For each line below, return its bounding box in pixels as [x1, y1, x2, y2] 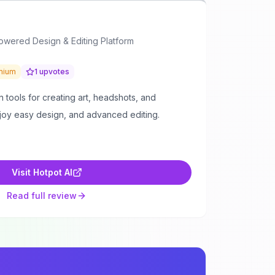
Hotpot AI [33, 167, 72, 177]
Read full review [7, 190, 77, 201]
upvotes [37, 67, 69, 76]
